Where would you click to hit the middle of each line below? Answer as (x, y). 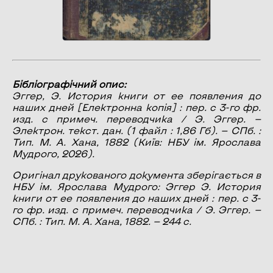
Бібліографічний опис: (69, 83)
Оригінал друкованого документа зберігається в (136, 174)
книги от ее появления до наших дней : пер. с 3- (136, 197)
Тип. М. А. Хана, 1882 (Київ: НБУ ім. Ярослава (136, 141)
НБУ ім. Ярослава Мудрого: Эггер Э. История (136, 186)
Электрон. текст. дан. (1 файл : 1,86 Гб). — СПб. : (136, 130)
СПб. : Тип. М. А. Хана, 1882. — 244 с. (102, 221)
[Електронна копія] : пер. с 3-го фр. (167, 107)
